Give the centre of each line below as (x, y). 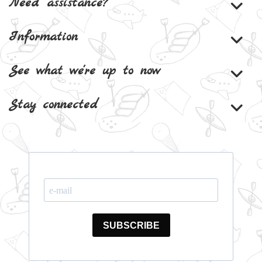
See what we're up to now (85, 71)
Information (43, 37)
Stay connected (54, 105)
